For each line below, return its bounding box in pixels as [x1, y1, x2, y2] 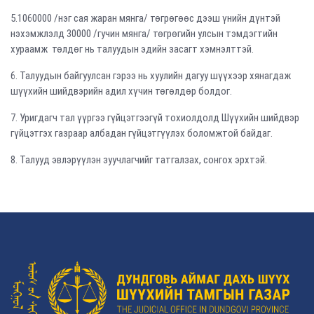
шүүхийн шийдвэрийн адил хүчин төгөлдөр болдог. [11, 85, 232, 97]
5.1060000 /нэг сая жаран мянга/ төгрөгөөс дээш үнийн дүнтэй [11, 12, 280, 25]
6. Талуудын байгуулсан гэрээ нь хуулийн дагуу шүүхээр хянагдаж [11, 69, 291, 82]
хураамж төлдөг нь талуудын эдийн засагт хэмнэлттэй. [11, 43, 254, 55]
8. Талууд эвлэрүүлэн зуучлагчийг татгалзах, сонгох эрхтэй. [11, 153, 267, 166]
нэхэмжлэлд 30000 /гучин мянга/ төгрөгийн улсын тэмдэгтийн [11, 27, 278, 40]
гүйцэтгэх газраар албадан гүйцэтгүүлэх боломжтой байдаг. [11, 127, 273, 139]
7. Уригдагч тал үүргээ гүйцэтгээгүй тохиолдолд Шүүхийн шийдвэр [11, 111, 299, 124]
